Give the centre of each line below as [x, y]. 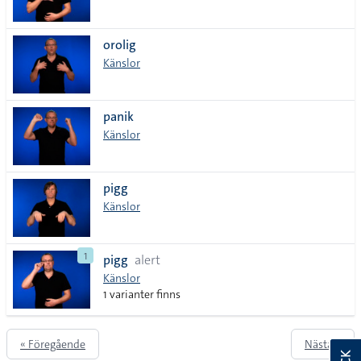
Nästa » [323, 344]
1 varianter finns [142, 294]
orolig [120, 45]
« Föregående [53, 344]
